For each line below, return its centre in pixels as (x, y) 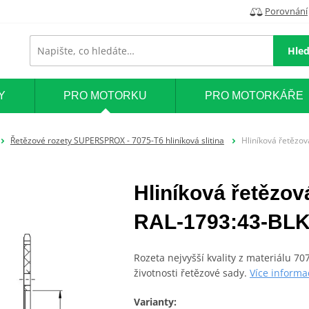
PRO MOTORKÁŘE (254, 96)
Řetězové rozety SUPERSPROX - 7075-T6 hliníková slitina (117, 140)
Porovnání (286, 11)
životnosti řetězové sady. (192, 273)
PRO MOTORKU (105, 96)
